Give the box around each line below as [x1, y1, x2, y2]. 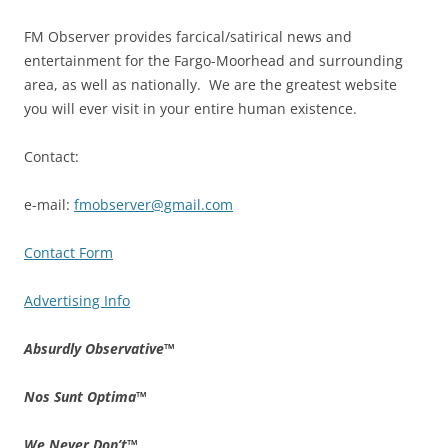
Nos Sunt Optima [24, 386, 136, 406]
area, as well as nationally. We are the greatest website [24, 74, 397, 94]
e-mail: [24, 194, 74, 214]
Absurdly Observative [24, 338, 164, 358]
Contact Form [24, 242, 113, 262]
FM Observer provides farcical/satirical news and [24, 26, 352, 46]
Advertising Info [24, 290, 130, 310]
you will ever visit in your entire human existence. [24, 98, 357, 118]
